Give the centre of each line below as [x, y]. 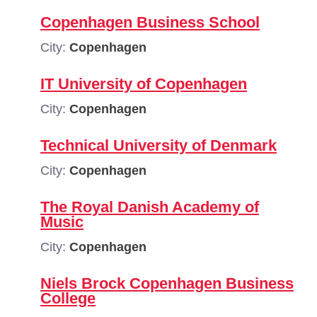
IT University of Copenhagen [144, 84]
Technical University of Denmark [158, 145]
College [68, 298]
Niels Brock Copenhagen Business [167, 283]
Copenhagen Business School [150, 22]
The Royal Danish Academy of [150, 207]
